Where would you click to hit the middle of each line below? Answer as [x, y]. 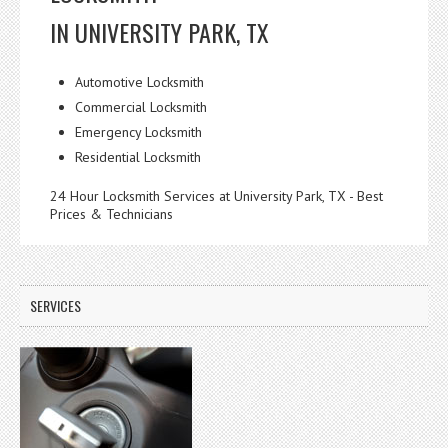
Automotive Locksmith [139, 81]
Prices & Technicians [111, 213]
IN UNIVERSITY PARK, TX [159, 31]
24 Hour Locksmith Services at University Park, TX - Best [216, 195]
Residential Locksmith [138, 156]
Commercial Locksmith [141, 106]
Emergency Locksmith [138, 131]
